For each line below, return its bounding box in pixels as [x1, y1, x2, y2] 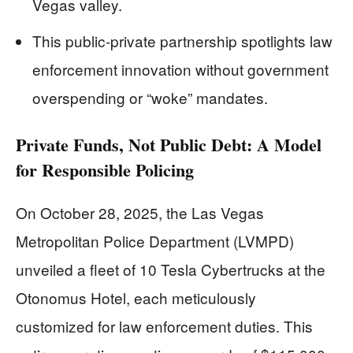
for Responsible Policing [16, 157, 194, 184]
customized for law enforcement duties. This [16, 315, 313, 337]
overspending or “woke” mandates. [32, 87, 268, 109]
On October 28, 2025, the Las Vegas [16, 202, 264, 224]
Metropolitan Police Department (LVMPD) [16, 230, 294, 252]
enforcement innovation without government [32, 58, 329, 80]
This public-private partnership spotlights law [32, 30, 333, 52]
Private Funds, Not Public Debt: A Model [16, 132, 321, 158]
